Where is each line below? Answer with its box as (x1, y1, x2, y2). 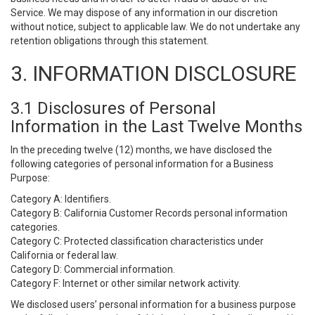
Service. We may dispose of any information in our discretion (11, 7, 278, 18)
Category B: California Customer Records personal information (11, 207, 288, 219)
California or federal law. (11, 250, 118, 261)
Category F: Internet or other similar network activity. (11, 278, 240, 289)
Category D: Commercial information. (11, 264, 175, 275)
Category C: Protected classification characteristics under (11, 236, 264, 247)
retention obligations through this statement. (11, 35, 209, 46)
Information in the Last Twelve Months (11, 117, 302, 136)
